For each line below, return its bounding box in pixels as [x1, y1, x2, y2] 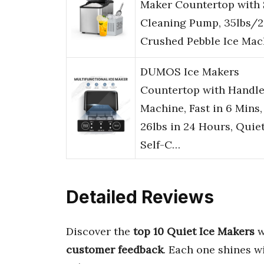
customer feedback [66, 242, 163, 256]
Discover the [66, 224, 133, 238]
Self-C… [140, 138, 180, 152]
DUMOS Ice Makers [140, 65, 239, 79]
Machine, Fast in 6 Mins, [140, 101, 262, 115]
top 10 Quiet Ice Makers [133, 224, 255, 238]
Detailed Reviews [66, 186, 214, 208]
